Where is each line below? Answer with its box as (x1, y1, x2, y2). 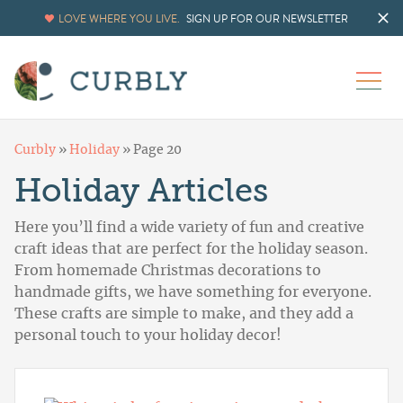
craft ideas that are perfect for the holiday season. (14, 242, 368, 257)
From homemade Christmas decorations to (14, 264, 321, 279)
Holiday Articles (14, 173, 268, 210)
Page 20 (133, 144, 182, 157)
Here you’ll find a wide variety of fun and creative (14, 220, 364, 236)
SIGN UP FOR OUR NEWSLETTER (186, 11, 348, 27)
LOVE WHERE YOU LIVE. (58, 11, 180, 27)
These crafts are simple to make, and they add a (14, 307, 354, 322)
